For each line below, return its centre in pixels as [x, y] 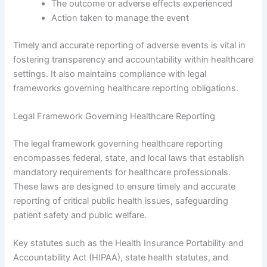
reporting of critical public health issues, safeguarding [121, 201]
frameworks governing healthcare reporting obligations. [126, 88]
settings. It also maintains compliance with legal [110, 74]
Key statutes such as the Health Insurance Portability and [129, 243]
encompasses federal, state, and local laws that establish [129, 158]
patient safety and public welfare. [80, 215]
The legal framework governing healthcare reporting [118, 144]
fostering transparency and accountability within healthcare [133, 59]
